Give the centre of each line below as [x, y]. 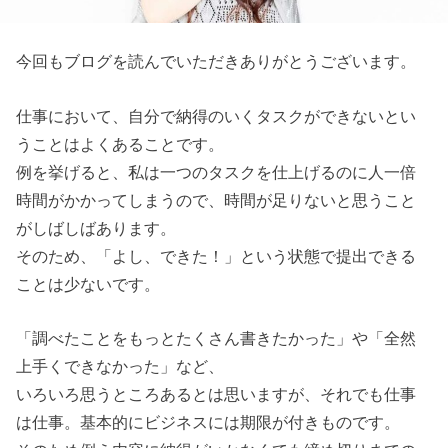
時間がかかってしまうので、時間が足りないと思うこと [216, 199]
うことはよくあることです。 [120, 143]
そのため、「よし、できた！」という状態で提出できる [216, 255]
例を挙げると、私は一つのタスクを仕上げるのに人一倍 [216, 171]
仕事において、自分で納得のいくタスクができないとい [216, 115]
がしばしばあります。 [96, 227]
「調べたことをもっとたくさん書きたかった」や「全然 [216, 338]
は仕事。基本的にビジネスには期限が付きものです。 [208, 422]
